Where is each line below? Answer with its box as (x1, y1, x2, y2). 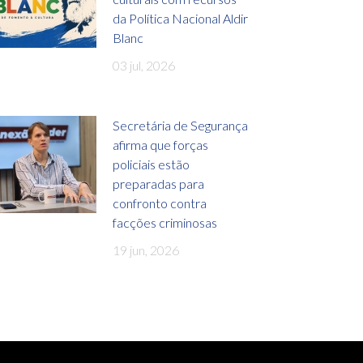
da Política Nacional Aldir (113, 10, 248, 26)
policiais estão (113, 156, 190, 172)
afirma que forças (113, 136, 208, 152)
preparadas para (113, 175, 204, 191)
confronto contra (113, 194, 207, 211)
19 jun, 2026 (113, 241, 179, 258)
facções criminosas (113, 214, 217, 230)
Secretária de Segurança (113, 117, 248, 133)
